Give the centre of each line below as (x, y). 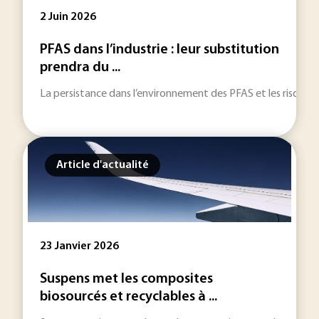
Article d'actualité (103, 165)
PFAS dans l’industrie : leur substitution (159, 50)
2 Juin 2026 (68, 17)
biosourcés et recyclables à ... (129, 297)
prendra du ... (80, 68)
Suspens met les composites (126, 279)
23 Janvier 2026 (79, 246)
